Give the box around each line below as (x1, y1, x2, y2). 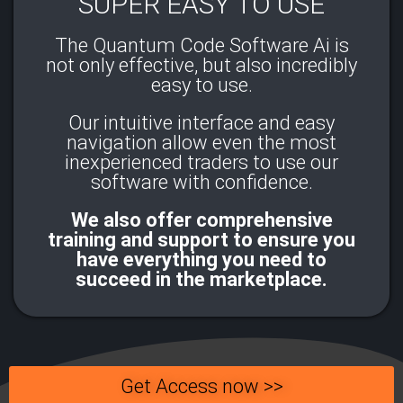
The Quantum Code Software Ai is (54, 34, 349, 58)
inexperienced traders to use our (65, 151, 338, 175)
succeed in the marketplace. (76, 268, 327, 291)
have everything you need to (76, 248, 327, 272)
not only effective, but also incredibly (46, 54, 357, 77)
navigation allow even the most (67, 131, 336, 155)
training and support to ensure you (48, 228, 355, 252)
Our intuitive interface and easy (68, 112, 335, 135)
